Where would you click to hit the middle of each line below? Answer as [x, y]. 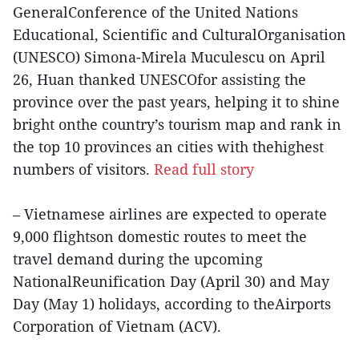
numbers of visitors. [83, 169]
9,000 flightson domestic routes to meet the [160, 236]
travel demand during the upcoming [138, 258]
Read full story [204, 169]
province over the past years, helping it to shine [176, 101]
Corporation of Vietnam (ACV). [117, 326]
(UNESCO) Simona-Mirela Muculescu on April [169, 56]
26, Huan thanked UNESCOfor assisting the [159, 79]
